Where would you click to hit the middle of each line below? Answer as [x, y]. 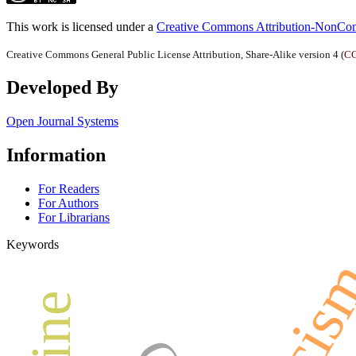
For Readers [69, 189]
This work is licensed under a [81, 27]
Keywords [33, 245]
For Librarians [74, 218]
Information [56, 155]
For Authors [68, 203]
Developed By [62, 88]
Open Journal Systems [62, 122]
